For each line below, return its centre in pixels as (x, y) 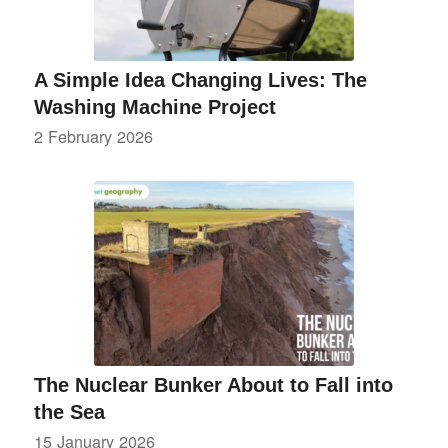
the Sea (69, 411)
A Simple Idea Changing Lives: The (200, 79)
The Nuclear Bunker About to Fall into (213, 384)
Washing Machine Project (154, 106)
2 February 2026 (93, 135)
